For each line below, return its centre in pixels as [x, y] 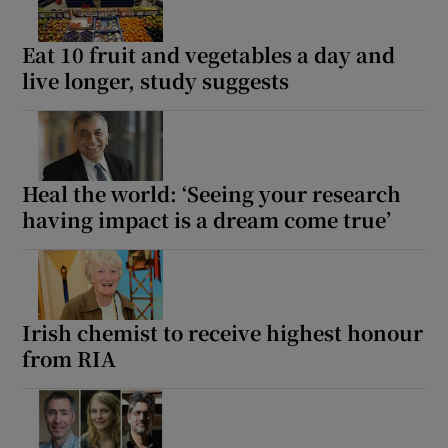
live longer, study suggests [156, 80]
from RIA [69, 358]
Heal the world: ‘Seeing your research [212, 193]
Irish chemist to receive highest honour [223, 332]
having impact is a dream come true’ [207, 219]
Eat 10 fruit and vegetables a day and [209, 54]
